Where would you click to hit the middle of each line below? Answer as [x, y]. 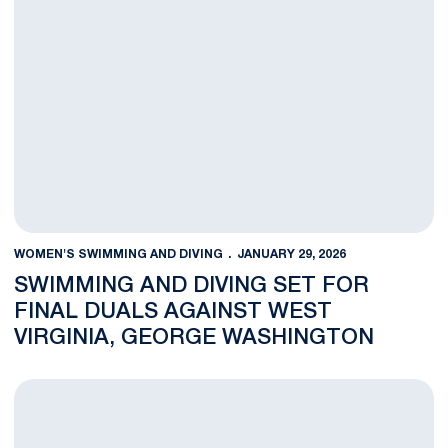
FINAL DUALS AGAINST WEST [173, 312]
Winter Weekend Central [97, 389]
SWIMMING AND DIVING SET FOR [191, 286]
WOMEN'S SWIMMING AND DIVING [118, 254]
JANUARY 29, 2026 [291, 254]
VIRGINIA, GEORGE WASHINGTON [194, 338]
